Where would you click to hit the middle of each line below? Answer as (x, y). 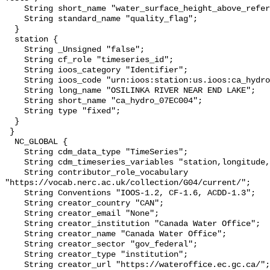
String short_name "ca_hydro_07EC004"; (14, 101)
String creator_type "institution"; (14, 255)
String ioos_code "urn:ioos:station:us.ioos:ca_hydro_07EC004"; (14, 81)
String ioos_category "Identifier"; (14, 71)
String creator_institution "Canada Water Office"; (14, 224)
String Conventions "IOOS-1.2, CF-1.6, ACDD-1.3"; (14, 193)
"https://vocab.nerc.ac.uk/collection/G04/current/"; (128, 183)
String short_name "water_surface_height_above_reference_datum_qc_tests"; (14, 9)
